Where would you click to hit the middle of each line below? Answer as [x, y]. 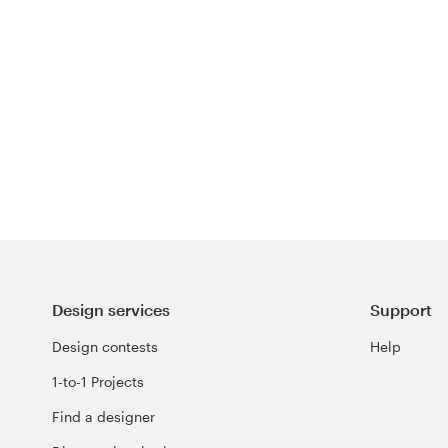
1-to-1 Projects [98, 381]
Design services [111, 309]
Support [400, 309]
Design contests [105, 346]
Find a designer [103, 416]
